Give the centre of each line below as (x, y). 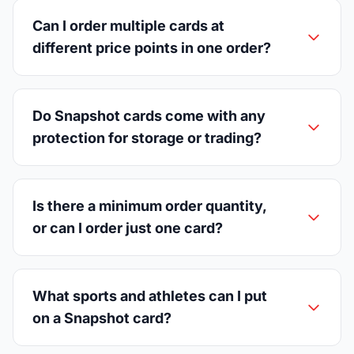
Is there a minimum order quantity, (149, 205)
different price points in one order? (152, 47)
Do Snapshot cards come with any (149, 115)
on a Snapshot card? (102, 318)
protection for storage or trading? (147, 137)
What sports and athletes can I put (150, 296)
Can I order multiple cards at (128, 25)
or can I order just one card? (128, 228)
